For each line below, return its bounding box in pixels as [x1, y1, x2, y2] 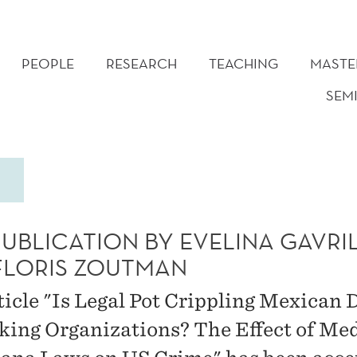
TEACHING [209, 54, 278, 73]
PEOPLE [22, 54, 74, 73]
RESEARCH [106, 54, 177, 73]
